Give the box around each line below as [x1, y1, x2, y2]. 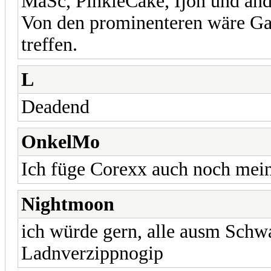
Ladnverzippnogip [21, 242, 163, 264]
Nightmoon [21, 193, 114, 215]
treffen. [21, 33, 77, 55]
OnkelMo [21, 131, 100, 152]
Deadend [21, 96, 90, 117]
